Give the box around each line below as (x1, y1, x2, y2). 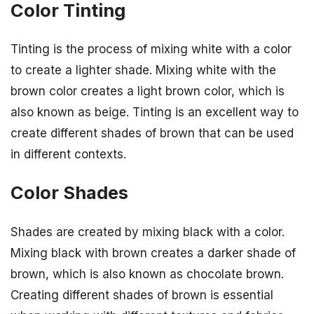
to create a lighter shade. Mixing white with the (11, 63, 276, 78)
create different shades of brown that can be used (11, 126, 294, 141)
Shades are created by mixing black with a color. (11, 224, 285, 239)
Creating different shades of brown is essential (11, 287, 273, 302)
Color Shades (11, 182, 128, 204)
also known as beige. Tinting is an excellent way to (11, 105, 299, 120)
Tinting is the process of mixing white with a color (11, 42, 292, 57)
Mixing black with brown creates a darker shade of (11, 245, 296, 260)
